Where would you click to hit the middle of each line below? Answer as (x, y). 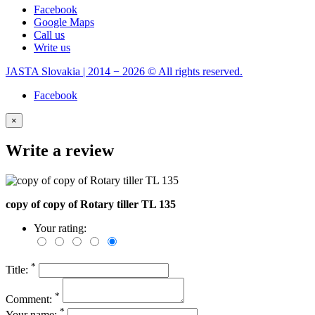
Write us (52, 47)
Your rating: (60, 229)
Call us (49, 34)
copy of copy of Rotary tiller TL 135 (91, 205)
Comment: (30, 299)
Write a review (60, 151)
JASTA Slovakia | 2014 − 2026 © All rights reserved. (124, 71)
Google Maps (64, 22)
